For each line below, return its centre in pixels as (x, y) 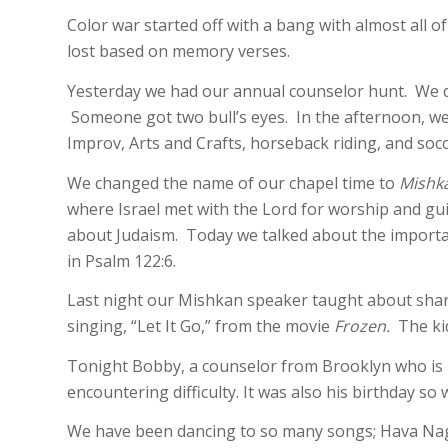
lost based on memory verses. (178, 51)
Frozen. (366, 326)
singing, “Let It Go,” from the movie (200, 326)
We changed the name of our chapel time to (233, 182)
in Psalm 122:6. (121, 260)
